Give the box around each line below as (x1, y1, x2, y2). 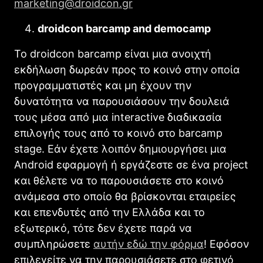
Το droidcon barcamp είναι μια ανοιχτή (14, 47, 211, 60)
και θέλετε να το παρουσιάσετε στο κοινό (14, 174, 224, 187)
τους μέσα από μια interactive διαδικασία (14, 110, 222, 123)
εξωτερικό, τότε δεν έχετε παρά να (14, 221, 192, 234)
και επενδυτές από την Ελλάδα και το (14, 205, 205, 218)
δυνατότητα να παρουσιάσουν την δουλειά (14, 95, 230, 107)
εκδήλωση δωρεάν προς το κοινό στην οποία (14, 63, 240, 76)
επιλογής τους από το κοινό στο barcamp (14, 126, 222, 139)
